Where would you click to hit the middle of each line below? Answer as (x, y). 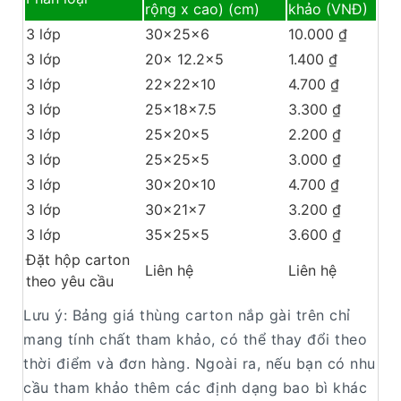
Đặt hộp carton (78, 259)
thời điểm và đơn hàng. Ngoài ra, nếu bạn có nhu (200, 363)
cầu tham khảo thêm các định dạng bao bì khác (195, 387)
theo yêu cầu (70, 281)
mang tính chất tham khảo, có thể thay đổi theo (195, 339)
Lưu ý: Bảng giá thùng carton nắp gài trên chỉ (187, 315)
